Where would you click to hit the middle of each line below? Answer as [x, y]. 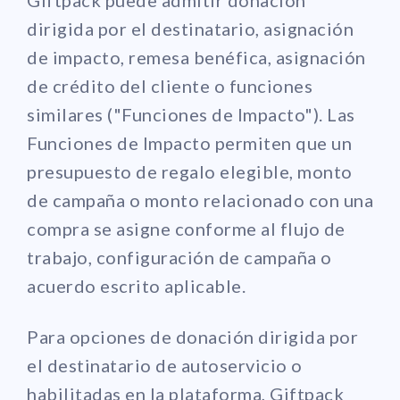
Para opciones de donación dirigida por [192, 336]
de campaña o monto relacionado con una [200, 200]
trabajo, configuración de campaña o [179, 257]
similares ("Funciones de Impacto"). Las [191, 114]
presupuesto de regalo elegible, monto [190, 171]
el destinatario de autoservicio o [165, 365]
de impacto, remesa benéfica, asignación [196, 57]
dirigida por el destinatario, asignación [190, 28]
